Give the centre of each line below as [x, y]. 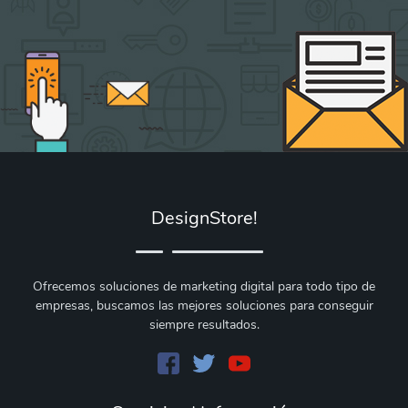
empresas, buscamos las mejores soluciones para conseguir [204, 305]
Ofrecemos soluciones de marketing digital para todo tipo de [204, 286]
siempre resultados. [204, 324]
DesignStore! [204, 218]
